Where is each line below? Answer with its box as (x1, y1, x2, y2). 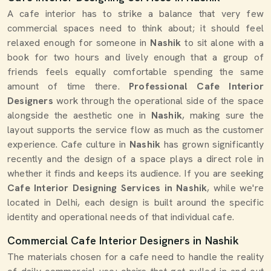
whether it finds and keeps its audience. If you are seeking (7, 167, 264, 180)
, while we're (207, 181, 264, 194)
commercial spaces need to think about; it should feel (7, 22, 264, 34)
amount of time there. (7, 80, 129, 93)
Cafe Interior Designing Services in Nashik (7, 181, 207, 194)
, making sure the (182, 109, 264, 122)
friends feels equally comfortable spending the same (7, 65, 264, 78)
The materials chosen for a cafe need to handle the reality (7, 250, 264, 263)
